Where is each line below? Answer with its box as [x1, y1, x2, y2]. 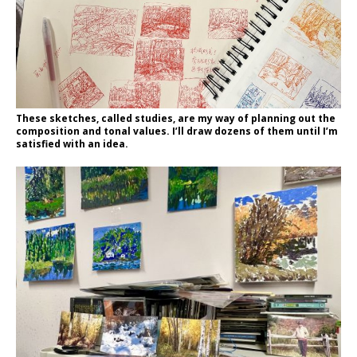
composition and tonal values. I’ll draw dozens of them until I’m [16, 124, 338, 138]
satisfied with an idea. [16, 136, 128, 151]
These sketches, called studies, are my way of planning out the [16, 111, 335, 125]
